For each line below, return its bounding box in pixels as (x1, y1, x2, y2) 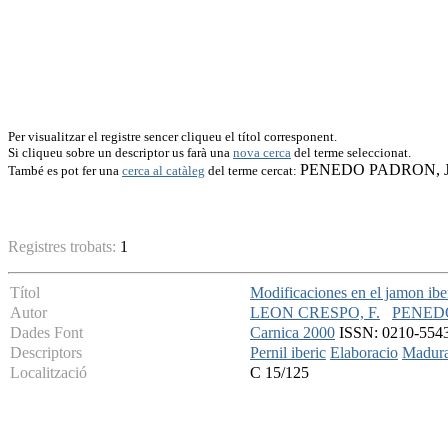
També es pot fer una (8, 163, 122, 178)
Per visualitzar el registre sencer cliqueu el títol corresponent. (8, 129, 337, 144)
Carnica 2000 (250, 324, 335, 342)
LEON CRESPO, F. (250, 304, 380, 322)
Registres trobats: (8, 238, 120, 256)
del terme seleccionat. (291, 145, 411, 160)
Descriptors (10, 344, 82, 362)
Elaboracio (330, 344, 398, 362)
